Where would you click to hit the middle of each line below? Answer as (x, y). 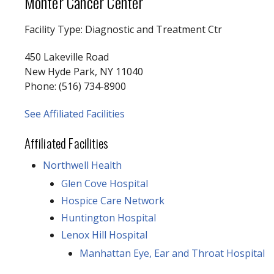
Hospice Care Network (113, 200)
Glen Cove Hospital (104, 183)
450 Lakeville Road (66, 57)
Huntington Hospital (108, 217)
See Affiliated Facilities (74, 113)
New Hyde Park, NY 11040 (83, 71)
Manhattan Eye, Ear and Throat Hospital (172, 253)
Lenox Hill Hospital (104, 235)
